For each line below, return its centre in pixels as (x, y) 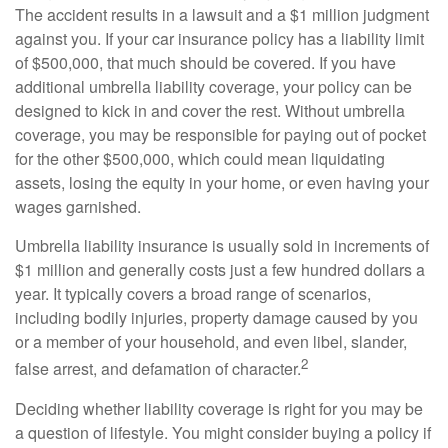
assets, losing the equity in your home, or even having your (222, 183)
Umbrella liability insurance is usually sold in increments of (222, 246)
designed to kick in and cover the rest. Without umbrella (210, 111)
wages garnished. (78, 207)
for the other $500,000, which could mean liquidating (200, 159)
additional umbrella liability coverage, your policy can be (213, 87)
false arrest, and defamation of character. (158, 369)
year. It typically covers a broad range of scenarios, (193, 294)
